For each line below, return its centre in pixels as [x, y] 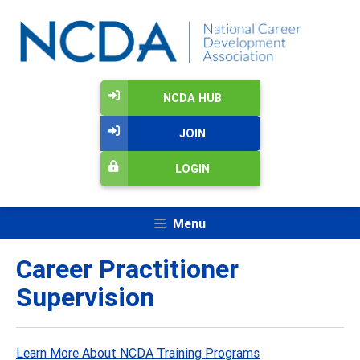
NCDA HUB [192, 98]
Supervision [85, 297]
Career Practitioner [127, 268]
